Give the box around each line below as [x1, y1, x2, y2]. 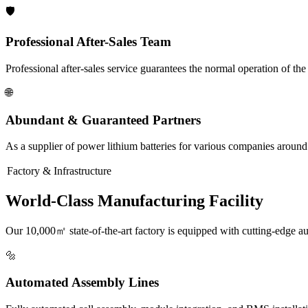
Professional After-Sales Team [5, 34, 171, 49]
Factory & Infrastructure [6, 164, 111, 177]
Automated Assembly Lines [5, 274, 159, 289]
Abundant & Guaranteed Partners [5, 112, 201, 127]
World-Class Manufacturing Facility [5, 192, 263, 210]
